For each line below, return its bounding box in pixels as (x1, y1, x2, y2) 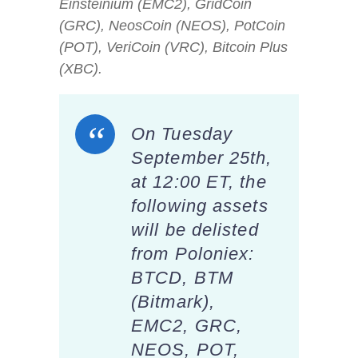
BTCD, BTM (131, 268, 233, 288)
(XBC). (59, 60, 102, 77)
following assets (131, 196, 268, 217)
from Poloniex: (131, 244, 255, 265)
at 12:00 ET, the (131, 172, 267, 193)
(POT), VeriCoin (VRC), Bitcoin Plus (59, 38, 288, 55)
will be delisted (131, 220, 259, 241)
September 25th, (131, 148, 272, 169)
